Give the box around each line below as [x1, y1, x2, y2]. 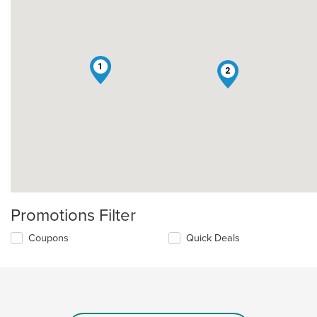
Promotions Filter [11, 204, 136, 226]
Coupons [28, 231, 69, 244]
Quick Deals [186, 231, 241, 244]
